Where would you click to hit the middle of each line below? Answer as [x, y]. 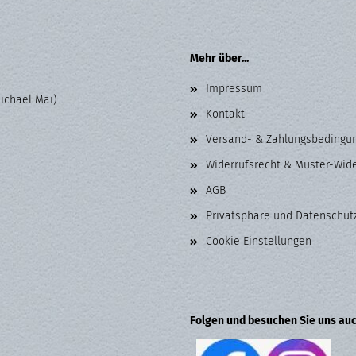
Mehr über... [219, 58]
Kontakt [225, 114]
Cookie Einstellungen [259, 241]
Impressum [234, 89]
